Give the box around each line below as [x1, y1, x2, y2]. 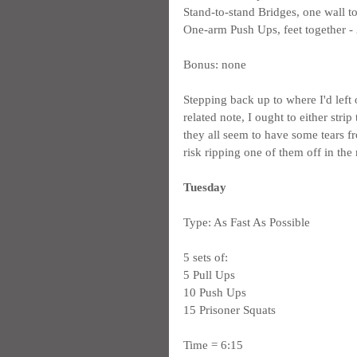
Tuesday [183, 181, 226, 194]
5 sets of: [183, 251, 228, 264]
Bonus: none [183, 58, 246, 71]
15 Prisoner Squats [183, 304, 276, 316]
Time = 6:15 [183, 339, 243, 351]
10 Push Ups [183, 286, 246, 299]
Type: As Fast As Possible [183, 216, 310, 229]
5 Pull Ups [183, 269, 235, 281]
